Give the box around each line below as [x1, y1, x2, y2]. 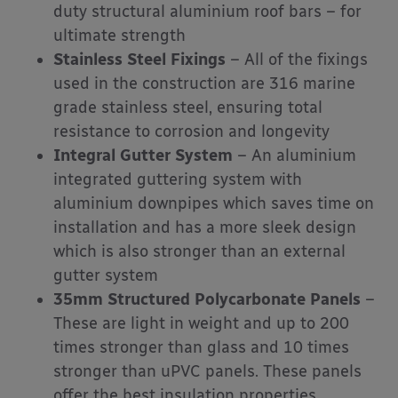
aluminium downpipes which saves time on [53, 194, 374, 214]
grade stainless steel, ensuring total [53, 98, 322, 118]
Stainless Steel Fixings [53, 50, 226, 70]
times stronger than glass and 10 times [53, 338, 349, 358]
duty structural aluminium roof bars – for [53, 2, 362, 22]
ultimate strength [53, 26, 186, 46]
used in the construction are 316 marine [53, 74, 355, 94]
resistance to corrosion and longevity [53, 122, 330, 142]
